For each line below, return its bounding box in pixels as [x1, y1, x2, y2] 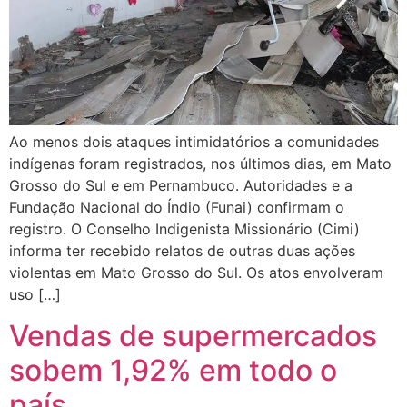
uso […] [9, 285, 61, 304]
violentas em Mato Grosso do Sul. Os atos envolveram [9, 263, 383, 283]
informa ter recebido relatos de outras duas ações [9, 242, 355, 261]
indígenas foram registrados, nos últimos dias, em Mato [9, 154, 392, 174]
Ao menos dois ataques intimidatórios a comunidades [9, 133, 379, 152]
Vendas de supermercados [9, 317, 377, 353]
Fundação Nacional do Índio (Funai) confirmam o [9, 198, 344, 217]
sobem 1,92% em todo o [9, 352, 337, 388]
